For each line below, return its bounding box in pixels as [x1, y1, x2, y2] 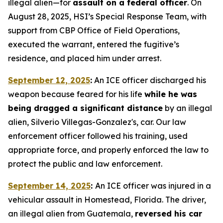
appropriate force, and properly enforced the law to [8, 145, 209, 155]
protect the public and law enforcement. [8, 159, 162, 169]
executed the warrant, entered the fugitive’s [8, 39, 179, 49]
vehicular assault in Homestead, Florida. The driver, [8, 195, 206, 205]
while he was [144, 89, 197, 99]
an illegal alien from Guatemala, [8, 209, 135, 219]
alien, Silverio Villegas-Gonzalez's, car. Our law [8, 117, 186, 127]
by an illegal [163, 103, 212, 113]
